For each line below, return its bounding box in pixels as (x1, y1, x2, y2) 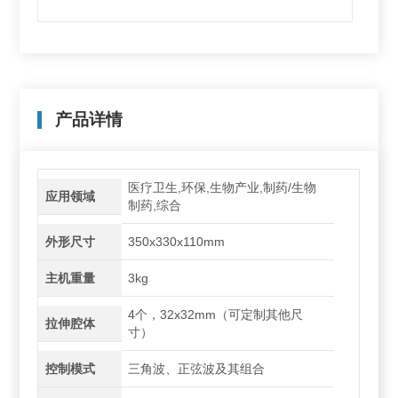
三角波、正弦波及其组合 (128, 362, 266, 376)
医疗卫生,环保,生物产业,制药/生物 (128, 180, 317, 195)
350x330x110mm (128, 235, 226, 249)
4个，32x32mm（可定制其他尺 (128, 307, 304, 322)
